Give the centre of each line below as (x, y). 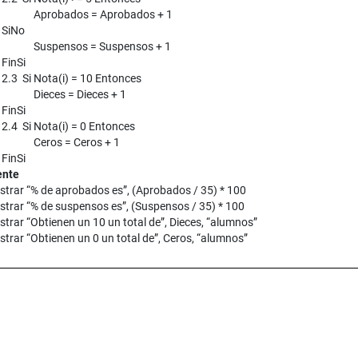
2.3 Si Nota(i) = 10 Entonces (72, 79)
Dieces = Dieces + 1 (80, 95)
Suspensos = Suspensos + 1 (102, 47)
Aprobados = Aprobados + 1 (103, 15)
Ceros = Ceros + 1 (77, 143)
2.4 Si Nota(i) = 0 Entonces (68, 127)
